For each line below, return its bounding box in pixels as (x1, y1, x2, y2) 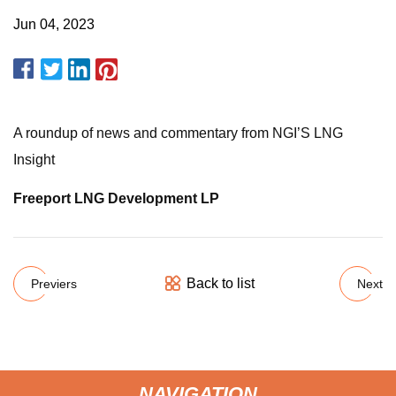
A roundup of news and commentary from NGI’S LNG (13, 126, 343, 141)
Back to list (186, 276, 255, 291)
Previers (31, 276, 77, 291)
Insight (13, 152, 55, 167)
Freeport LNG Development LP (13, 191, 219, 206)
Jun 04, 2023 (13, 17, 95, 32)
